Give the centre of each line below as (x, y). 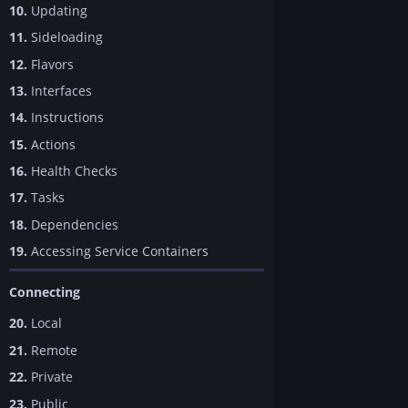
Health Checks (72, 171)
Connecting (45, 292)
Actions (51, 144)
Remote (52, 350)
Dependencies (73, 224)
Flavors (51, 64)
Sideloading (65, 37)
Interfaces (60, 90)
